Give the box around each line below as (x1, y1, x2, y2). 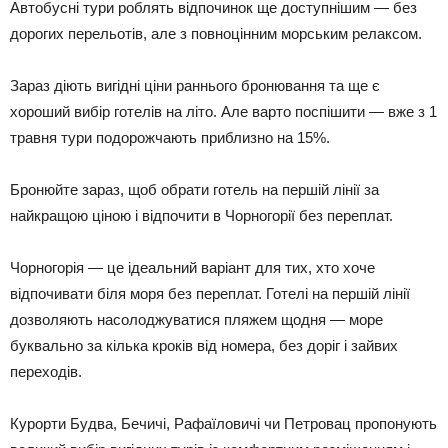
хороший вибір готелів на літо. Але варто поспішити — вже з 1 (10, 102, 437, 120)
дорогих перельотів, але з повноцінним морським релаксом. (10, 24, 422, 42)
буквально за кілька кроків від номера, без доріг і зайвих (10, 336, 398, 354)
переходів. (10, 362, 82, 380)
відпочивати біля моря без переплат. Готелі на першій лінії (10, 284, 410, 302)
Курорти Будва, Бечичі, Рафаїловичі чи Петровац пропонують (10, 414, 437, 432)
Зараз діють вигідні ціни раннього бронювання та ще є (10, 76, 380, 94)
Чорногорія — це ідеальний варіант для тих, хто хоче (10, 258, 375, 276)
